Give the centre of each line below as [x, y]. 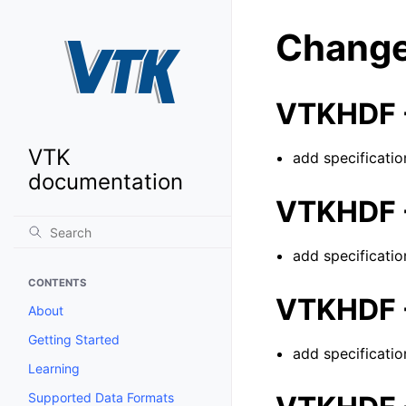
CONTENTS [57, 283]
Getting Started [74, 339]
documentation [106, 182]
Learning [54, 368]
